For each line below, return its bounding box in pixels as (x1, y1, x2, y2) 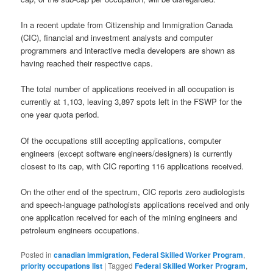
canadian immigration (54, 249, 129, 260)
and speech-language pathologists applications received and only (21, 198, 250, 210)
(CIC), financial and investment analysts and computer (21, 32, 213, 44)
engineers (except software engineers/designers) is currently (21, 147, 233, 159)
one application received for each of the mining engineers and (21, 211, 238, 223)
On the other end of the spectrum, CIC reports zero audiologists (21, 185, 246, 197)
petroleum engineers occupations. (21, 224, 140, 236)
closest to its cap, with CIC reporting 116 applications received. (21, 160, 244, 172)
